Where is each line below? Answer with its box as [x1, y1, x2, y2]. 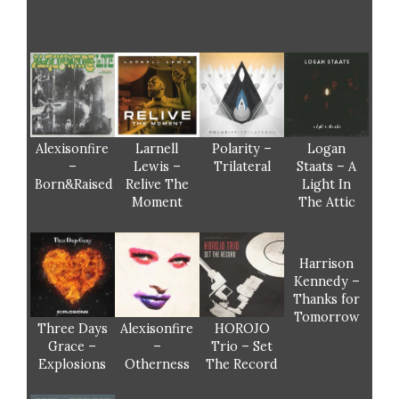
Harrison [299, 256, 354, 273]
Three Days [37, 321, 108, 338]
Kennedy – [293, 273, 360, 290]
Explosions [38, 356, 107, 373]
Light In [302, 176, 352, 193]
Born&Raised [34, 176, 113, 193]
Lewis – [133, 159, 181, 175]
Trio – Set [211, 338, 273, 355]
